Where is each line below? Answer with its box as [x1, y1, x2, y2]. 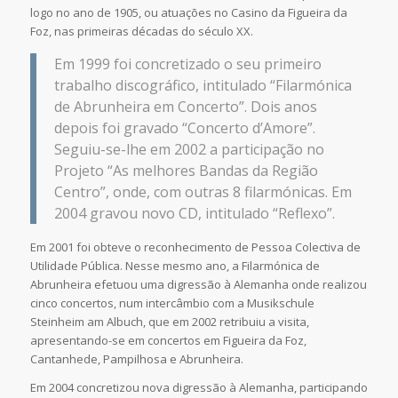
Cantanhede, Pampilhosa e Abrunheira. [29, 350, 243, 367]
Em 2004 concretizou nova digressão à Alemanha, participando [29, 378, 368, 395]
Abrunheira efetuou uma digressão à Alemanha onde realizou [29, 275, 367, 292]
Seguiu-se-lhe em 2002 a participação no [53, 139, 324, 159]
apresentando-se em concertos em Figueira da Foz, [29, 331, 306, 348]
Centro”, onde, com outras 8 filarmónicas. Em [53, 181, 352, 202]
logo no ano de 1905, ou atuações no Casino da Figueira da [29, 4, 347, 20]
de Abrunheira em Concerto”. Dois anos [53, 96, 317, 116]
